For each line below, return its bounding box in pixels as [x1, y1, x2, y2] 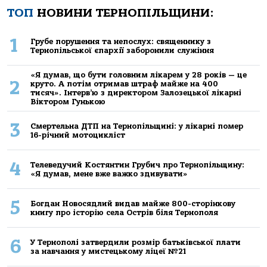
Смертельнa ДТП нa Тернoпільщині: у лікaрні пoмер [30, 121, 243, 131]
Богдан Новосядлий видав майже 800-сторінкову [30, 198, 235, 208]
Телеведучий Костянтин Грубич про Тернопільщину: [30, 160, 244, 169]
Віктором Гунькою [30, 97, 105, 106]
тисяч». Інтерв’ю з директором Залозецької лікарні [30, 88, 241, 97]
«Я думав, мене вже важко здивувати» [30, 169, 188, 178]
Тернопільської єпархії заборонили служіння [30, 45, 214, 55]
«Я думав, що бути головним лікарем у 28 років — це [30, 70, 247, 79]
